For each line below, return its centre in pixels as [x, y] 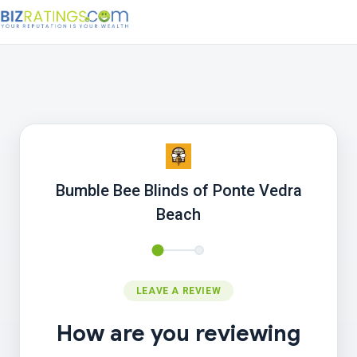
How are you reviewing [178, 333]
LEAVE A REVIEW [178, 291]
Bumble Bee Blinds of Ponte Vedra [178, 190]
